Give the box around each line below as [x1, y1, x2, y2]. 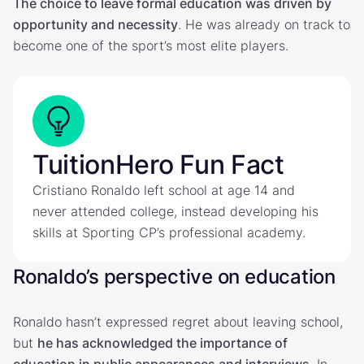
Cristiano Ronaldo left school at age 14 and [32, 181, 295, 198]
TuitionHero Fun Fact [32, 148, 284, 180]
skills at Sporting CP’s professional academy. [32, 223, 305, 240]
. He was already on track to [178, 15, 350, 32]
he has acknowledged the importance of [37, 334, 288, 351]
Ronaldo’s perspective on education [13, 264, 336, 288]
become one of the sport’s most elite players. [13, 37, 288, 54]
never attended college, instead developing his [32, 202, 318, 219]
